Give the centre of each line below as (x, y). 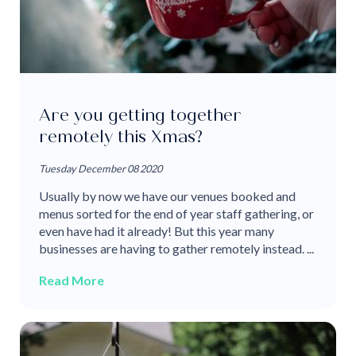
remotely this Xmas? (121, 136)
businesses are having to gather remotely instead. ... (176, 248)
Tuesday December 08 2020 (101, 168)
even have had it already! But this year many (157, 230)
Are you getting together (140, 115)
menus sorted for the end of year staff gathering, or (176, 213)
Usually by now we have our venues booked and (167, 195)
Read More (72, 280)
